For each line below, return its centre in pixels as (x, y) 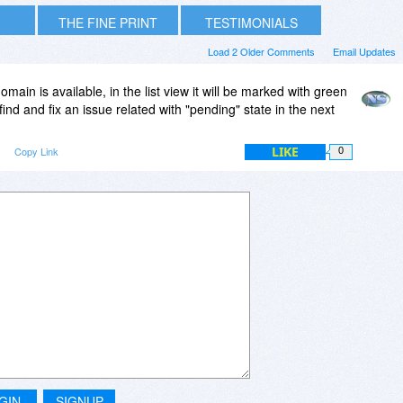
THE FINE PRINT (108, 22)
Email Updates (364, 51)
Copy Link (36, 151)
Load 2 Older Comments (261, 51)
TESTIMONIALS (251, 22)
